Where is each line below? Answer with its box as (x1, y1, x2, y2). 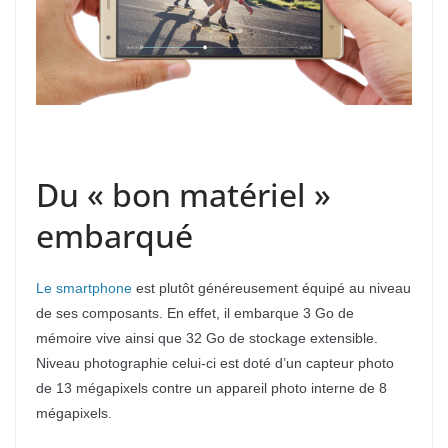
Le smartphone (36, 279, 132, 296)
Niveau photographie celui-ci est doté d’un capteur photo (36, 354, 394, 371)
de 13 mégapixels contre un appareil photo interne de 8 (36, 379, 387, 396)
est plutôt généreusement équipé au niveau (132, 279, 411, 296)
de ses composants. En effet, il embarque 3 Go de (36, 304, 354, 321)
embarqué (36, 213, 193, 257)
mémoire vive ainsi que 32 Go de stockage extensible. (36, 329, 378, 346)
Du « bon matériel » (36, 172, 331, 216)
